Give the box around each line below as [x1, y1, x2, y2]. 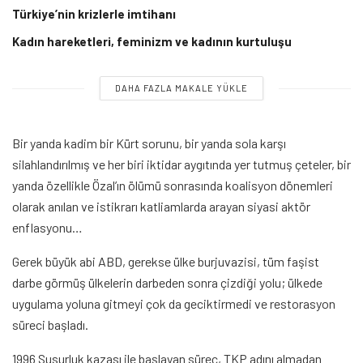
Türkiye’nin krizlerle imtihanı [12, 6, 176, 22]
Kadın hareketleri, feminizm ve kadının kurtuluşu [12, 34, 292, 49]
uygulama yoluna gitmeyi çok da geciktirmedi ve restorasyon [12, 296, 335, 312]
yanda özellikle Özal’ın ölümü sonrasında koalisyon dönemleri [12, 177, 333, 194]
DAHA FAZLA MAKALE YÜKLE [115, 83, 248, 94]
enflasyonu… [12, 220, 83, 236]
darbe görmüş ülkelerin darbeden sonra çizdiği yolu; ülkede [12, 275, 322, 291]
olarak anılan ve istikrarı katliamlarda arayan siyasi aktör [12, 199, 310, 215]
